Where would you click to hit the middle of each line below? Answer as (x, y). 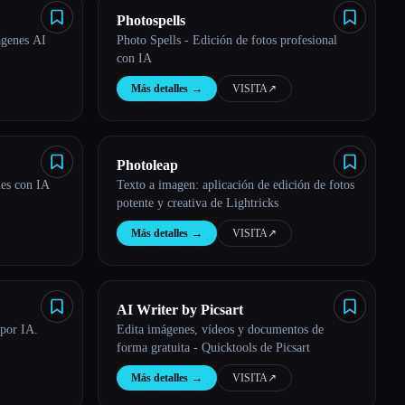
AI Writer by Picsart (180, 310)
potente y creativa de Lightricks (198, 203)
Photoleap (147, 165)
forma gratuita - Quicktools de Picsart (213, 348)
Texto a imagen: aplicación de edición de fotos (235, 185)
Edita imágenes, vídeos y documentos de (220, 330)
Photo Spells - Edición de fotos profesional (227, 40)
